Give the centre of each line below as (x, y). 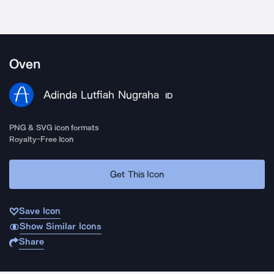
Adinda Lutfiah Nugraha (101, 95)
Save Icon (40, 211)
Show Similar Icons (60, 226)
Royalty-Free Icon (42, 139)
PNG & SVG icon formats (54, 128)
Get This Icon (137, 174)
